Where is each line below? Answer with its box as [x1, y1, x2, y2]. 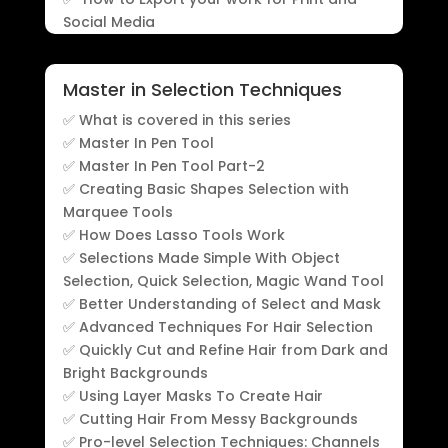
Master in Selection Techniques [62, 77, 342, 103]
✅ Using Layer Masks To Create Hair [62, 386, 331, 407]
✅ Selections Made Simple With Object [62, 248, 340, 269]
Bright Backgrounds [62, 363, 208, 384]
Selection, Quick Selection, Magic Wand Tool [62, 271, 384, 292]
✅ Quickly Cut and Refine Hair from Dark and [62, 340, 388, 361]
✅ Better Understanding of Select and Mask [62, 294, 381, 315]
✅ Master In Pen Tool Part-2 [62, 156, 265, 177]
